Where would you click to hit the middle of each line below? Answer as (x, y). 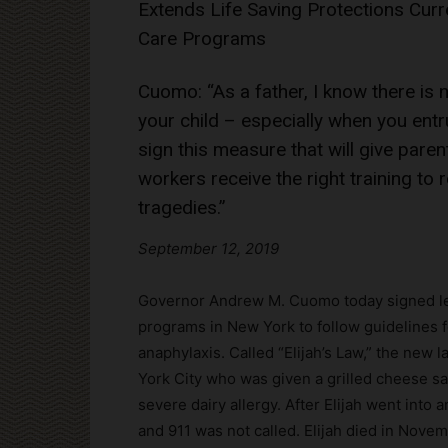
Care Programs (202, 39)
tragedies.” (184, 208)
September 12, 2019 (208, 249)
